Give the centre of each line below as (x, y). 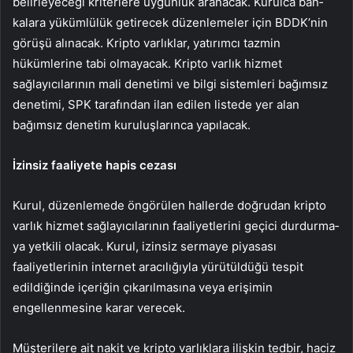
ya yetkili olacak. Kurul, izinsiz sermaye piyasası (145, 247)
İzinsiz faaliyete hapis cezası (95, 165)
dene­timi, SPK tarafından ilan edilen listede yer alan (156, 105)
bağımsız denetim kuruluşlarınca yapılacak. (132, 125)
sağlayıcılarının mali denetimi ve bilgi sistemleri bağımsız (170, 84)
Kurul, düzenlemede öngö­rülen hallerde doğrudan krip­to (169, 206)
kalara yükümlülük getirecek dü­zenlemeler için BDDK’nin (170, 23)
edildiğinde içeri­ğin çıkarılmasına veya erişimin (143, 288)
